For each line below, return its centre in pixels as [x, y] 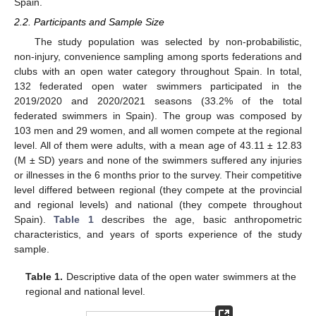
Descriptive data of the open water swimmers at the [180, 276]
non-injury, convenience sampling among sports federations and [158, 57]
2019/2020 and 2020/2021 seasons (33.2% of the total [158, 101]
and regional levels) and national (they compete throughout [158, 205]
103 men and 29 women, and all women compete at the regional [158, 131]
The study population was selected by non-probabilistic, [168, 42]
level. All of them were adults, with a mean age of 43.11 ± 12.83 [158, 146]
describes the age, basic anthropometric [198, 220]
